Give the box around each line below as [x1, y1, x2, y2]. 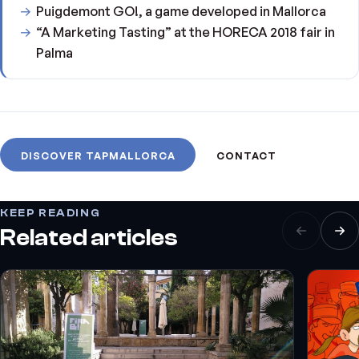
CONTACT [216, 148, 276, 162]
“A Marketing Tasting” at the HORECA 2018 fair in [35, 24, 335, 41]
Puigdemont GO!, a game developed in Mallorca [35, 3, 326, 20]
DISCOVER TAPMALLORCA [20, 148, 175, 162]
